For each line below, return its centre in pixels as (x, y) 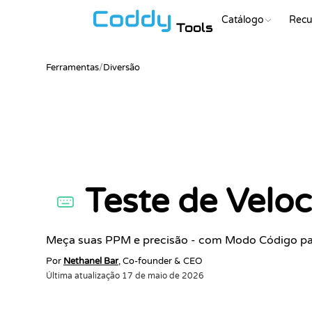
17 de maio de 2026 (163, 276)
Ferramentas (72, 68)
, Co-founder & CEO (161, 261)
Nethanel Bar (91, 261)
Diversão (122, 68)
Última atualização (83, 276)
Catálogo (243, 20)
